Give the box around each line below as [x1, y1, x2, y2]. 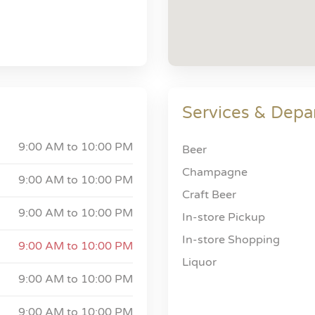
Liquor [182, 255, 217, 269]
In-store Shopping [182, 233, 280, 247]
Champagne [182, 165, 247, 179]
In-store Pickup [182, 210, 265, 224]
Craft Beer [182, 188, 236, 202]
